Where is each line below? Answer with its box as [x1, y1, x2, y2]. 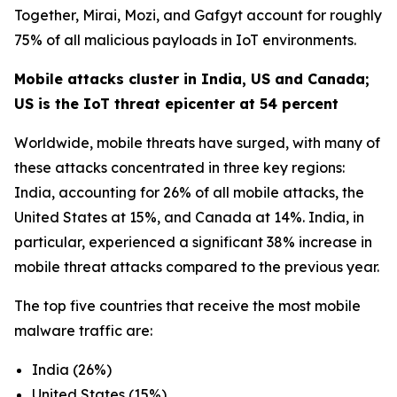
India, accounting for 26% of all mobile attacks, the [14, 183, 364, 201]
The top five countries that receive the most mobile [14, 297, 361, 315]
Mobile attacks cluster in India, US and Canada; [14, 70, 370, 88]
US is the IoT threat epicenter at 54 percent [14, 95, 339, 113]
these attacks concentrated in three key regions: [14, 159, 345, 176]
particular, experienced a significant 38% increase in [14, 233, 372, 251]
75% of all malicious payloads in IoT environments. [14, 31, 356, 49]
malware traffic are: [14, 322, 152, 339]
